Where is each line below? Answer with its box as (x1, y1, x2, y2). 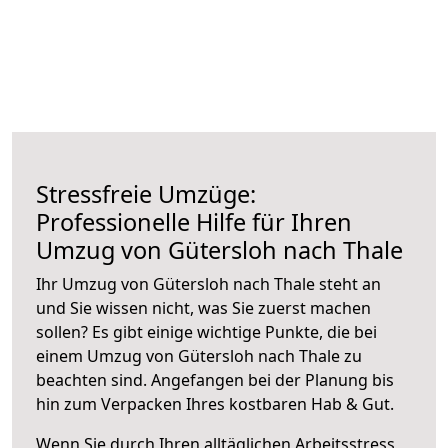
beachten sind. (36, 368, 151, 391)
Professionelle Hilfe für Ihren (36, 205, 352, 238)
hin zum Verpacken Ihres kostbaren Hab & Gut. (36, 392, 394, 415)
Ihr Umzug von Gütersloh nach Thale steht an (36, 272, 381, 295)
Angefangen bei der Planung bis (151, 368, 394, 391)
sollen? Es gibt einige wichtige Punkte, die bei (36, 320, 377, 343)
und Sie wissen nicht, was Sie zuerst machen (36, 296, 371, 319)
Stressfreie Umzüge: (36, 177, 256, 210)
